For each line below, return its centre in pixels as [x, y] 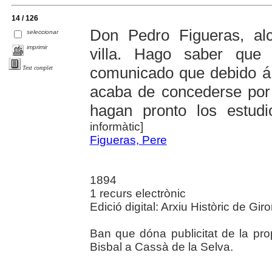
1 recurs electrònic [138, 193]
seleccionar [43, 32]
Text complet [38, 68]
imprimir [37, 47]
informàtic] [116, 126]
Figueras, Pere [128, 140]
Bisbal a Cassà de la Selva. [161, 246]
